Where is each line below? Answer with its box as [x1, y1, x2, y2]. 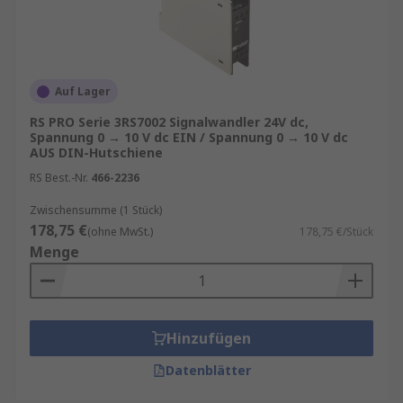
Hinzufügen [166, 328, 251, 348]
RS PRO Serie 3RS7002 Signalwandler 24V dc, [30, 113, 309, 130]
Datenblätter [165, 362, 251, 379]
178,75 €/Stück [300, 224, 373, 239]
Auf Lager [55, 84, 111, 99]
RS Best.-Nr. [30, 170, 88, 185]
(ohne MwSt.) [87, 224, 153, 239]
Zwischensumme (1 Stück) [30, 202, 162, 218]
